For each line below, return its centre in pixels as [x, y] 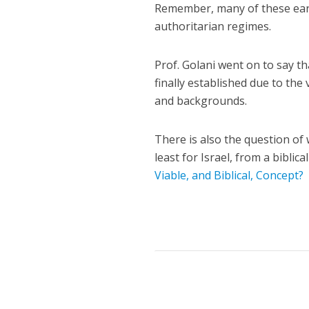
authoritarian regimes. [213, 27]
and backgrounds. [201, 101]
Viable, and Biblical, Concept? [229, 176]
